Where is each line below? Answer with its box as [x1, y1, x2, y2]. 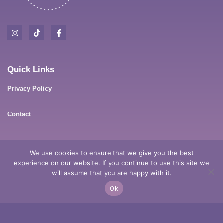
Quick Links [7, 65, 54, 75]
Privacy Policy [7, 85, 52, 93]
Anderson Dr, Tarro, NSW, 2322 [22, 164, 117, 172]
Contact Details [7, 144, 68, 154]
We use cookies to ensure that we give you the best [29, 149, 194, 157]
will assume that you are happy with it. [51, 169, 172, 177]
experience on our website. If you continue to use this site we [14, 159, 209, 167]
